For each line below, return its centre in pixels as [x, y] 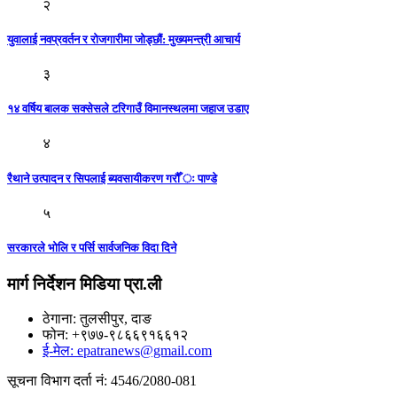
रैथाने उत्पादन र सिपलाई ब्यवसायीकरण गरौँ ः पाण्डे [112, 178]
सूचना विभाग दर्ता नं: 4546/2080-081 [102, 380]
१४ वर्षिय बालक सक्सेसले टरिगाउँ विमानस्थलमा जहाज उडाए [128, 109]
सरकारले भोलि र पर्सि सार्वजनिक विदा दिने [92, 247]
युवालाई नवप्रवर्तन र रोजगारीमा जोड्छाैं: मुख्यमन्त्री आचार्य [124, 39]
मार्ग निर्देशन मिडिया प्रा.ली [84, 284]
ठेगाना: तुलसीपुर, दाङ [97, 318]
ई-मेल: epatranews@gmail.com [127, 350]
